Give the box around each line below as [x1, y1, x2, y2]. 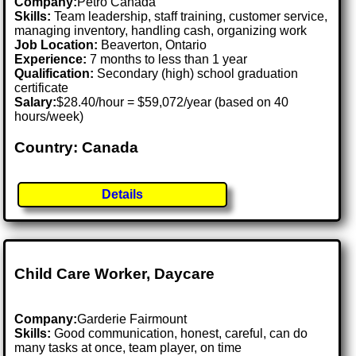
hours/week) [14, 110, 84, 124]
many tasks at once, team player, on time [14, 340, 242, 354]
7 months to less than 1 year [87, 52, 248, 67]
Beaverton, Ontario [101, 38, 207, 52]
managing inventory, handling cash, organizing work [14, 24, 308, 38]
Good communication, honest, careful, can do [51, 326, 308, 340]
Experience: [14, 52, 87, 67]
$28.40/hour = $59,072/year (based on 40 [56, 95, 289, 110]
